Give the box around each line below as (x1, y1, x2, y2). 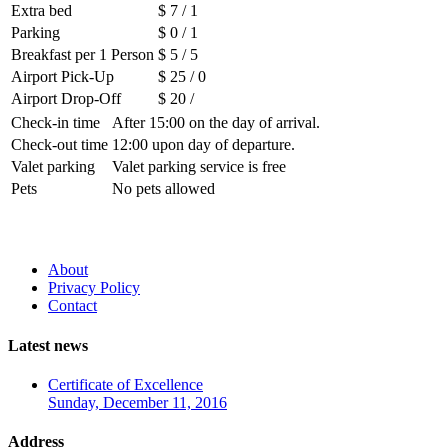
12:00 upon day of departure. (112, 135, 295, 153)
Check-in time (11, 113, 100, 131)
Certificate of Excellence (48, 376, 203, 393)
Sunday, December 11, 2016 (48, 394, 227, 411)
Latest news (8, 336, 88, 354)
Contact (48, 297, 97, 315)
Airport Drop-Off (11, 89, 121, 107)
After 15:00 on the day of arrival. (112, 113, 320, 131)
